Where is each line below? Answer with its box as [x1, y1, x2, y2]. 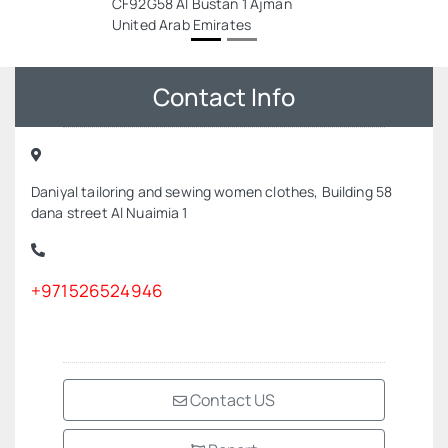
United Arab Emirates [112, 15, 252, 34]
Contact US [187, 389, 276, 411]
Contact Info [153, 80, 295, 113]
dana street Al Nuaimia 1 [31, 203, 188, 222]
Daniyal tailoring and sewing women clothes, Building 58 [31, 182, 393, 201]
